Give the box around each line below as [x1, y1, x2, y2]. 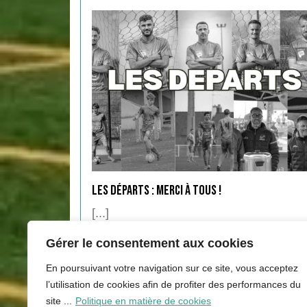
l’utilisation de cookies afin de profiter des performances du [46, 279, 301, 290]
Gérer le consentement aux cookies [46, 236, 254, 250]
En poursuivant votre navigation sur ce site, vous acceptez [46, 262, 298, 273]
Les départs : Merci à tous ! [92, 182, 221, 199]
